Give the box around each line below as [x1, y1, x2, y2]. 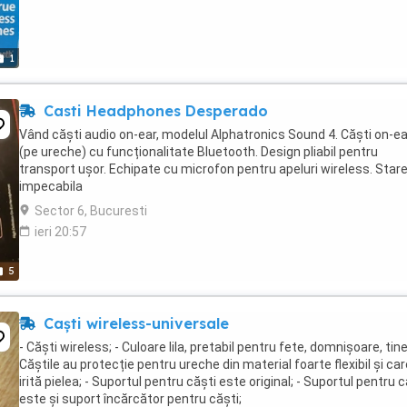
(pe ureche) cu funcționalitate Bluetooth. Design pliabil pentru [19, 144, 378, 159]
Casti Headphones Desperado [39, 102, 268, 120]
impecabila [19, 179, 83, 194]
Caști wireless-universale [39, 314, 229, 333]
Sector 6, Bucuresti [35, 203, 147, 218]
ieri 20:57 [35, 224, 86, 239]
